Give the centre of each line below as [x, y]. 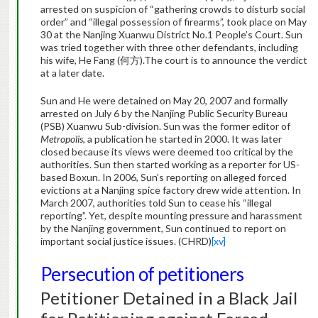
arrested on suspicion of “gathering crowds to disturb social [172, 9]
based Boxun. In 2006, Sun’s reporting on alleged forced [163, 177]
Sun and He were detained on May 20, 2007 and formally [164, 101]
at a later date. [72, 73]
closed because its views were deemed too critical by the [166, 152]
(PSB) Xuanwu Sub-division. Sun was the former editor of [165, 126]
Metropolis [61, 139]
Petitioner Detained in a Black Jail [169, 298]
